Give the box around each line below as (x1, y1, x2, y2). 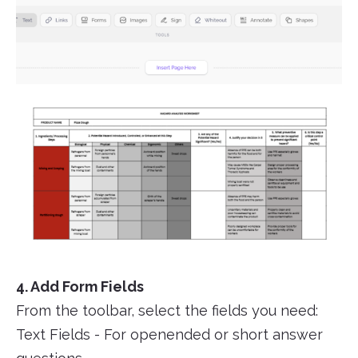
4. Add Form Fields (16, 277, 144, 295)
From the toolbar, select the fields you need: (16, 301, 318, 319)
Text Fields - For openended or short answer (16, 325, 323, 343)
